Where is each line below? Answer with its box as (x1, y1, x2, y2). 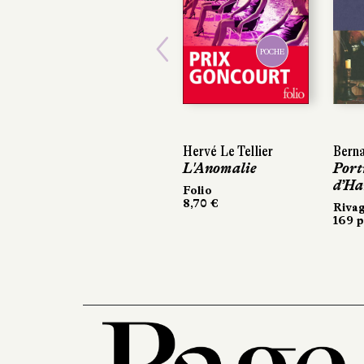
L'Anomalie (182, 159, 257, 176)
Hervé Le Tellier (182, 142, 274, 159)
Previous (161, 54, 292, 93)
